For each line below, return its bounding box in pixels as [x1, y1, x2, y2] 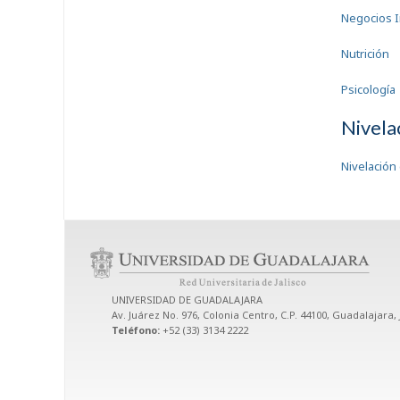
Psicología [341, 81, 396, 97]
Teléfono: [112, 322, 162, 337]
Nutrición [341, 46, 389, 62]
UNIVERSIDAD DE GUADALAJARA [112, 292, 262, 306]
